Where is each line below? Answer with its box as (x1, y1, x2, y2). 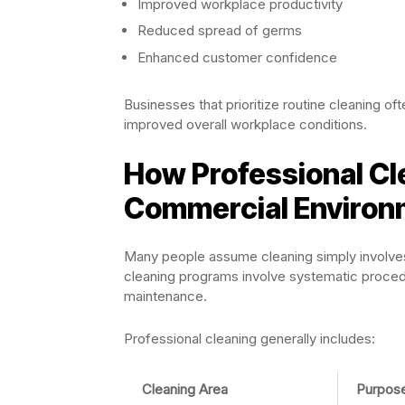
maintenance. (124, 287, 207, 305)
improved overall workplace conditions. (124, 115, 367, 133)
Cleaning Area (142, 380, 228, 398)
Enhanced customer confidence (137, 48, 337, 66)
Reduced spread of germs (137, 22, 302, 40)
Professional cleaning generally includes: (124, 329, 375, 347)
